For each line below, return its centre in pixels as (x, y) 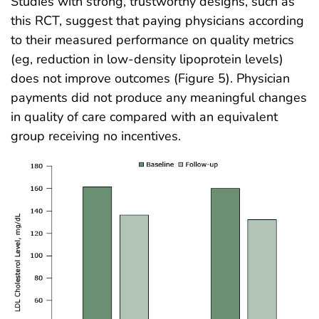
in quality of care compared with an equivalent (144, 116)
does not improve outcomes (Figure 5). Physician (150, 78)
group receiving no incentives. (96, 136)
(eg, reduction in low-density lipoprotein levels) (147, 59)
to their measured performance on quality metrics (152, 40)
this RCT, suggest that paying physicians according (157, 20)
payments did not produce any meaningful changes (159, 97)
